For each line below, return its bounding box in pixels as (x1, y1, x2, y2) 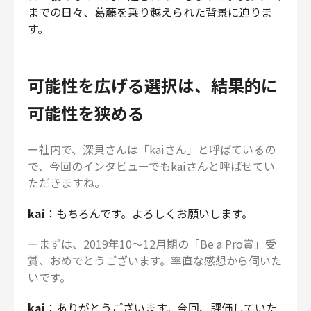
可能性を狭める (28, 100, 144, 125)
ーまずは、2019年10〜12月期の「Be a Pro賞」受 (28, 235, 276, 252)
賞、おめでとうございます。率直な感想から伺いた (28, 251, 282, 269)
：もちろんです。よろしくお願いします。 (45, 204, 253, 221)
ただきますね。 (28, 174, 106, 191)
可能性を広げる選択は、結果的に (28, 72, 278, 97)
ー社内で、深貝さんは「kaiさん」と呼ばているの (28, 140, 276, 158)
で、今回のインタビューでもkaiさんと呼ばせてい (28, 157, 275, 174)
